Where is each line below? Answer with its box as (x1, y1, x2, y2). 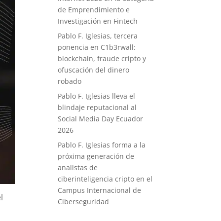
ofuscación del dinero (58, 65, 130, 74)
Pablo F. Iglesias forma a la (58, 140, 146, 149)
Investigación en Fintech (58, 16, 138, 26)
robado (58, 76, 82, 86)
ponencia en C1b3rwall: (58, 42, 136, 52)
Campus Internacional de (58, 185, 142, 195)
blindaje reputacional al (58, 103, 137, 112)
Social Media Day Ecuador (58, 114, 144, 123)
